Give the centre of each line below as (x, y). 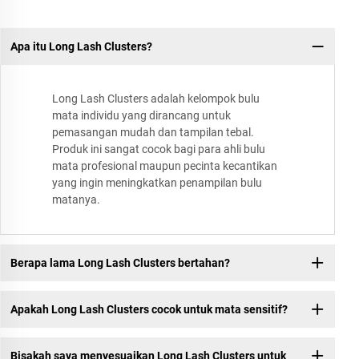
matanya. (76, 200)
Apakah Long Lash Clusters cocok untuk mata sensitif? (149, 309)
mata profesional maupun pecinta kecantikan (165, 166)
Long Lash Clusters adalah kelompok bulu (156, 99)
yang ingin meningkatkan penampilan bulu (157, 183)
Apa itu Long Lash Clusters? (81, 46)
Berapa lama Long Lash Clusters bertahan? (120, 262)
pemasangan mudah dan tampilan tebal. (153, 133)
